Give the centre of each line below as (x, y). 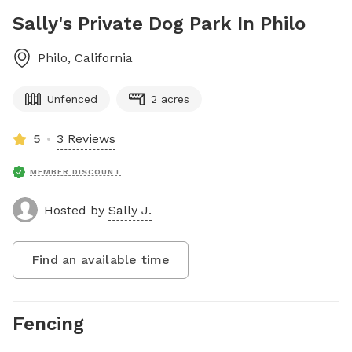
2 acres (170, 99)
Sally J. (130, 210)
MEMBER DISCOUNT (75, 172)
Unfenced (72, 99)
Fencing (48, 324)
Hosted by (76, 210)
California (104, 58)
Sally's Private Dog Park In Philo (159, 24)
